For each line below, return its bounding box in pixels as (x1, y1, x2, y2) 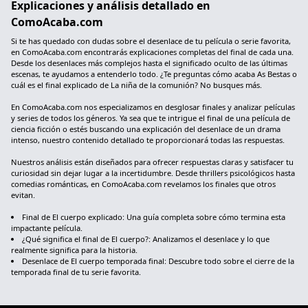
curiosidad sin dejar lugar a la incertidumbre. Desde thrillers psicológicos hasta (11, 168, 295, 178)
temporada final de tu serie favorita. (11, 267, 141, 277)
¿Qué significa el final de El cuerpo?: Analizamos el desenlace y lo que (22, 234, 270, 244)
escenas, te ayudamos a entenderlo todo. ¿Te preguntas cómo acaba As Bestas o (11, 69, 297, 79)
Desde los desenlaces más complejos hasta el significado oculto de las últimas (11, 58, 287, 68)
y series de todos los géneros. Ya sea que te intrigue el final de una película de (11, 113, 290, 123)
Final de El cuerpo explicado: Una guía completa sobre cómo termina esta (22, 212, 286, 222)
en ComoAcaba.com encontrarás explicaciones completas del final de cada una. (11, 47, 294, 57)
